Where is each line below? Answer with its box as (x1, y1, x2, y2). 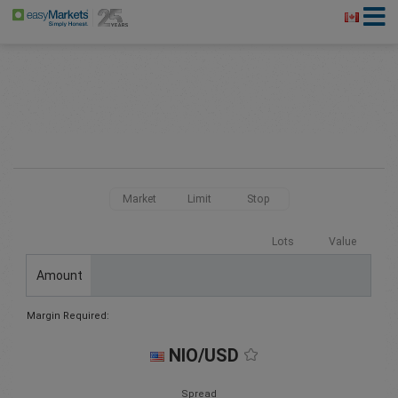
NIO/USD (169, 345, 239, 367)
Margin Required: (27, 310, 109, 322)
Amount (36, 267, 83, 283)
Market (123, 193, 156, 205)
